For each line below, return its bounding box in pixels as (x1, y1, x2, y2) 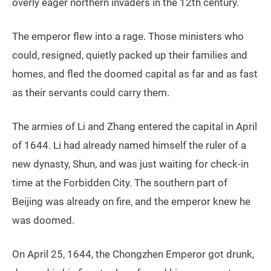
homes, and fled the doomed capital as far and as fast (12, 68, 258, 80)
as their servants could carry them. (12, 87, 169, 99)
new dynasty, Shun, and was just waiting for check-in (12, 158, 249, 171)
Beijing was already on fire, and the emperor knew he (12, 195, 250, 208)
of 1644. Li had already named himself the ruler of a (12, 139, 246, 152)
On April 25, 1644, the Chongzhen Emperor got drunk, (12, 248, 254, 261)
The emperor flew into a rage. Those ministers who (12, 30, 244, 43)
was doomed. (12, 214, 74, 227)
